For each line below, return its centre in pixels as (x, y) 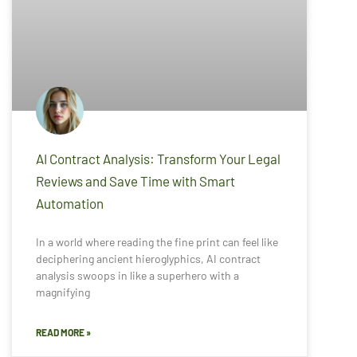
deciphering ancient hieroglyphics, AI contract (148, 258)
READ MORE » (63, 332)
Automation (70, 203)
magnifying (63, 292)
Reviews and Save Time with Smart (135, 180)
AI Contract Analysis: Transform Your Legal (158, 158)
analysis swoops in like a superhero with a (137, 275)
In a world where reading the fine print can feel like (157, 241)
